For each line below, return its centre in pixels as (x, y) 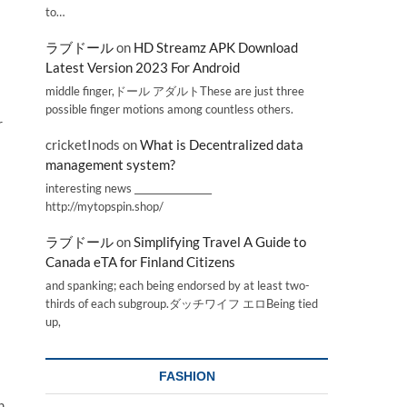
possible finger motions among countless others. (169, 109)
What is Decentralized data (222, 145)
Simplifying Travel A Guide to (220, 242)
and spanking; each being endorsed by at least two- (178, 285)
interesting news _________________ (129, 188)
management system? (110, 165)
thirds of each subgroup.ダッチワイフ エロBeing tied (182, 303)
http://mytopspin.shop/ (104, 206)
